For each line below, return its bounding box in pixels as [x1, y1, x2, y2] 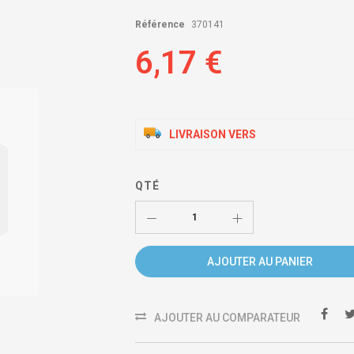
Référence [135, 19, 186, 31]
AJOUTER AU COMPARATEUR [154, 311, 301, 325]
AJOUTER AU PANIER [207, 254, 314, 268]
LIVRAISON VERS [169, 128, 257, 141]
